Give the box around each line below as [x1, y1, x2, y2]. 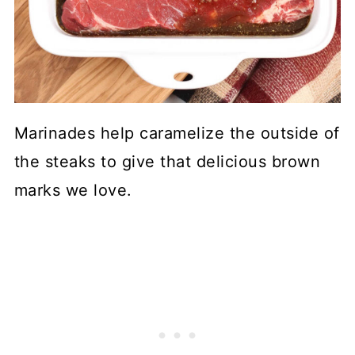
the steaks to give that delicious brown [13, 151, 321, 171]
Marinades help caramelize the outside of [13, 123, 340, 143]
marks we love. [13, 180, 132, 200]
